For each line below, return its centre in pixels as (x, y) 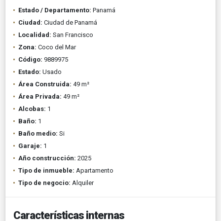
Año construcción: (47, 158)
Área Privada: (40, 96)
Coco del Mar (56, 47)
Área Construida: (45, 84)
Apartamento (94, 170)
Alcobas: (32, 109)
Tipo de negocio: (44, 183)
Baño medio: (38, 133)
